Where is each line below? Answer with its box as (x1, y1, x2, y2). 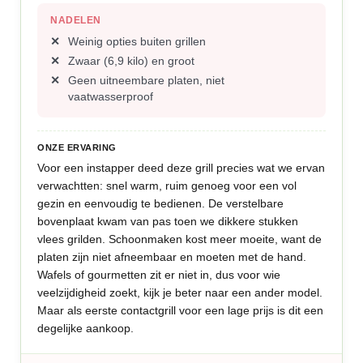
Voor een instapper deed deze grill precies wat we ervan (37, 161, 326, 174)
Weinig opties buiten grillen (68, 35, 207, 48)
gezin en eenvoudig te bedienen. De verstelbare (37, 197, 284, 210)
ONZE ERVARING (37, 143, 117, 152)
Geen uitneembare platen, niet (68, 74, 225, 87)
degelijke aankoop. (37, 322, 135, 335)
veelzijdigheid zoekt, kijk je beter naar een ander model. (37, 286, 323, 299)
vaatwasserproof (68, 90, 154, 103)
